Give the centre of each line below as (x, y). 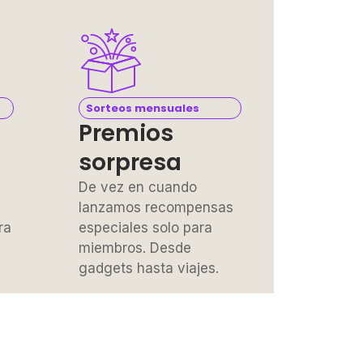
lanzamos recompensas (156, 207)
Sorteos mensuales (143, 108)
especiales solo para (145, 227)
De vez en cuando (138, 187)
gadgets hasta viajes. (149, 268)
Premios (126, 133)
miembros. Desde (135, 248)
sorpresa (130, 162)
